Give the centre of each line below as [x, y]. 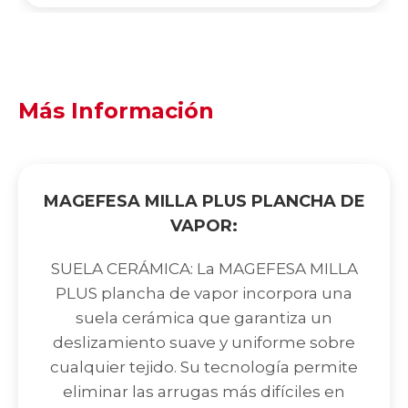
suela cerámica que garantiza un [204, 318]
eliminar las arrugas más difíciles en [204, 392]
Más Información [116, 111]
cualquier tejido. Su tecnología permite [204, 367]
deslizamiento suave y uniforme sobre [204, 343]
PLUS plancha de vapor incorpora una [204, 294]
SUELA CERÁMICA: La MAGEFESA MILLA [204, 269]
